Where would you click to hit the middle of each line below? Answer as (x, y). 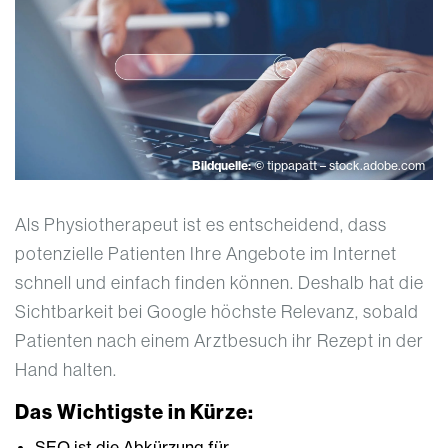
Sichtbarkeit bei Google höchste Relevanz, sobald (217, 312)
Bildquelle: (223, 166)
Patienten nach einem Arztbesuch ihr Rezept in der (219, 341)
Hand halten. (66, 370)
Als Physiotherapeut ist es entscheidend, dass (201, 225)
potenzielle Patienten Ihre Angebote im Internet (206, 254)
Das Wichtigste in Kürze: (134, 412)
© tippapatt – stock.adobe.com (339, 166)
